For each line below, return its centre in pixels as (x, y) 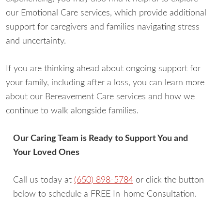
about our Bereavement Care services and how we (100, 97)
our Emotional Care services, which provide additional (106, 13)
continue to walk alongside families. (72, 111)
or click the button (169, 180)
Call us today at (44, 180)
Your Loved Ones (46, 153)
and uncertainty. (36, 41)
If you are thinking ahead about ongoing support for (103, 69)
